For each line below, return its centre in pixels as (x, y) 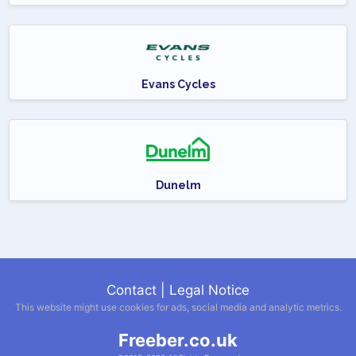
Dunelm (178, 186)
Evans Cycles (178, 85)
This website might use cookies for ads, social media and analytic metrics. (178, 308)
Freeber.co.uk (178, 341)
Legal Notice (209, 290)
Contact (132, 290)
